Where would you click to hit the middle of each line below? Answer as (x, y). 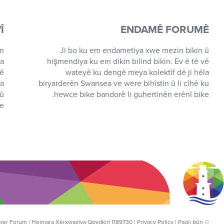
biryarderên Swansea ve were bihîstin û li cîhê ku (124, 83)
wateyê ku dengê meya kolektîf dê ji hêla (137, 72)
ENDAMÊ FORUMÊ (165, 30)
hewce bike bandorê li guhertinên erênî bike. (131, 94)
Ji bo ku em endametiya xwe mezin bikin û (134, 50)
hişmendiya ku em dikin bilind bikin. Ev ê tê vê (128, 61)
